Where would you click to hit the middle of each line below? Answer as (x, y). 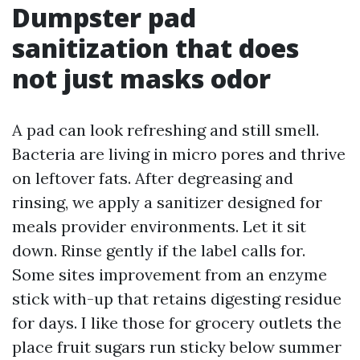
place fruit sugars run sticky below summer (177, 347)
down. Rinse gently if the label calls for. (159, 250)
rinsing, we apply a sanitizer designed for (167, 202)
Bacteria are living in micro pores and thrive (179, 154)
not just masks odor (141, 78)
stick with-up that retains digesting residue (177, 299)
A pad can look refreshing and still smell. (166, 130)
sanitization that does (155, 48)
